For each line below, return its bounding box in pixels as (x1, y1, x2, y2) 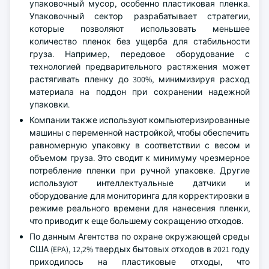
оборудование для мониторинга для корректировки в (29, 190, 250, 201)
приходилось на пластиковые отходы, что (29, 256, 250, 267)
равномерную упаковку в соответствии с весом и (29, 140, 250, 151)
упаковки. (29, 99, 70, 110)
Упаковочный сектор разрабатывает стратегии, (29, 11, 250, 22)
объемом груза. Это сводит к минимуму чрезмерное (29, 153, 250, 163)
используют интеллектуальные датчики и (29, 178, 250, 189)
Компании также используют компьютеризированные (29, 115, 250, 125)
